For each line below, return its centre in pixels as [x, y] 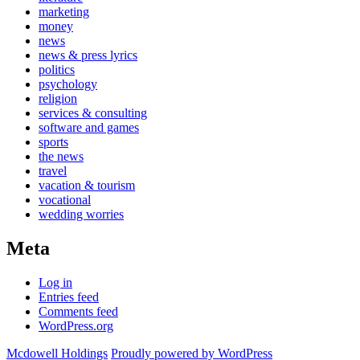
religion [58, 99]
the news [61, 157]
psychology [68, 84]
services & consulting [93, 113]
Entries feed [69, 297]
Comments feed [78, 311]
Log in [55, 282]
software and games [89, 128]
